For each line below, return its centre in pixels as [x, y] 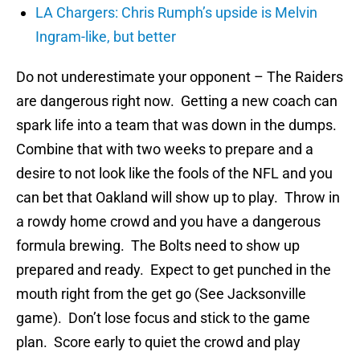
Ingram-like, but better [106, 37]
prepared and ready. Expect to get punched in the [174, 270]
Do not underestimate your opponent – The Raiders [180, 77]
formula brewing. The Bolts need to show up [158, 246]
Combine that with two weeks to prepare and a [165, 149]
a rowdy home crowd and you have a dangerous [168, 222]
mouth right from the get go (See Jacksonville [161, 294]
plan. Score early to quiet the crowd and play [158, 342]
